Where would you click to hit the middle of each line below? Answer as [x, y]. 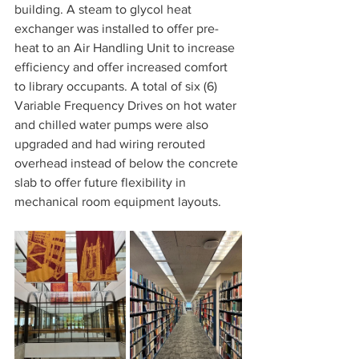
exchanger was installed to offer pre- [117, 28]
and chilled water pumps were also [113, 125]
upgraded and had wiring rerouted [111, 144]
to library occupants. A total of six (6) [117, 86]
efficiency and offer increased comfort [123, 67]
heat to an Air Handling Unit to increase [126, 48]
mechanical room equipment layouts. [118, 202]
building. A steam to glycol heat [105, 9]
